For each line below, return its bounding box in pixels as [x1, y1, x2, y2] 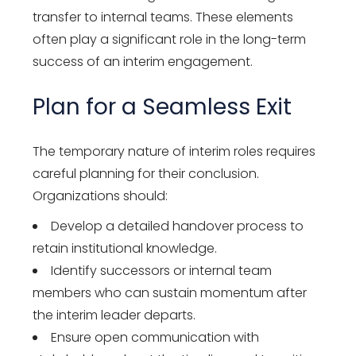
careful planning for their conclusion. [33, 164, 260, 183]
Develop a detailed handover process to [51, 216, 304, 235]
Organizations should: [33, 186, 168, 205]
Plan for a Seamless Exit [33, 91, 292, 122]
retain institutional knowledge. [33, 238, 218, 257]
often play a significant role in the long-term [33, 29, 307, 48]
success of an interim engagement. [33, 52, 253, 71]
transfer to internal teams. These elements [33, 7, 294, 26]
